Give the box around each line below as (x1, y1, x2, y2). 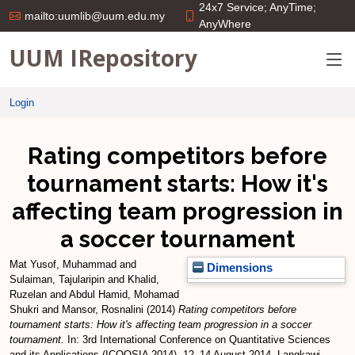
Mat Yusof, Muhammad (10, 258, 116, 270)
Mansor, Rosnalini (62, 303, 143, 315)
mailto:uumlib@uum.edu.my (25, 10, 165, 22)
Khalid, (128, 273, 159, 285)
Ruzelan (10, 288, 47, 300)
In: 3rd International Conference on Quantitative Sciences (64, 334, 330, 345)
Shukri (10, 303, 39, 315)
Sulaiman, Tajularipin (10, 273, 105, 285)
